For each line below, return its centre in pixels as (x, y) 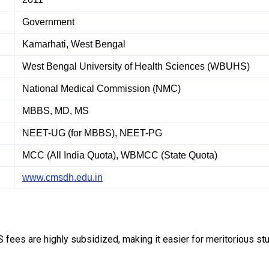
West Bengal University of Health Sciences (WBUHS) (136, 67)
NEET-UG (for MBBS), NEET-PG (92, 133)
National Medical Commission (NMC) (101, 89)
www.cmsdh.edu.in (62, 178)
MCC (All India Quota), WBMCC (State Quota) (120, 156)
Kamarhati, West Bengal (74, 44)
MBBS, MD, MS (56, 111)
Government (48, 22)
